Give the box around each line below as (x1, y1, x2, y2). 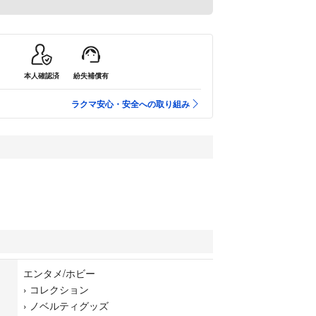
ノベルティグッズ (30, 298, 109, 313)
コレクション (30, 282, 89, 297)
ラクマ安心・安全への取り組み (71, 97, 190, 111)
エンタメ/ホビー (23, 266, 95, 281)
